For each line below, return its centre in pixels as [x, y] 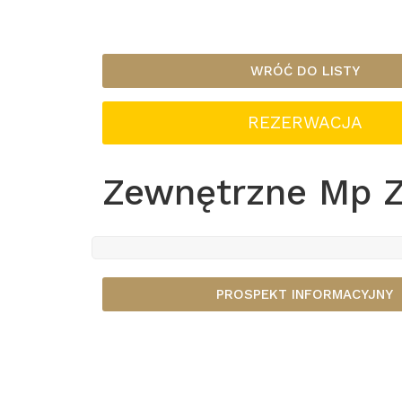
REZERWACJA [305, 122]
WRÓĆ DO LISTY [305, 71]
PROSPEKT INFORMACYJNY [305, 294]
